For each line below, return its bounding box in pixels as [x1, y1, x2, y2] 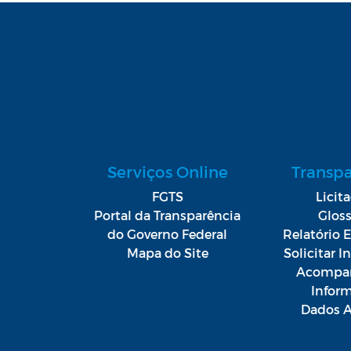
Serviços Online [107, 161, 228, 181]
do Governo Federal [107, 226, 228, 241]
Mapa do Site [126, 244, 208, 260]
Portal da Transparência [94, 207, 241, 223]
